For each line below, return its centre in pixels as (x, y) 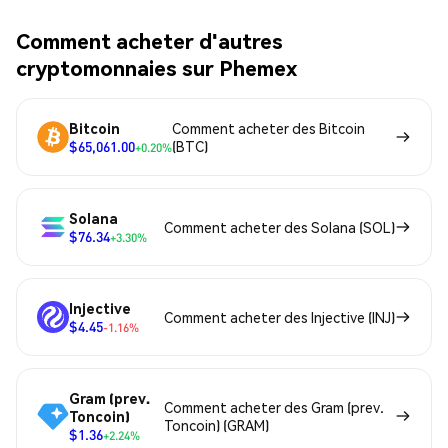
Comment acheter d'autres (149, 40)
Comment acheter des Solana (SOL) (279, 227)
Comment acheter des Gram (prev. (274, 407)
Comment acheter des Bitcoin (268, 128)
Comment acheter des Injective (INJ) (279, 317)
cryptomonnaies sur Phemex (156, 67)
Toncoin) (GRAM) (217, 425)
